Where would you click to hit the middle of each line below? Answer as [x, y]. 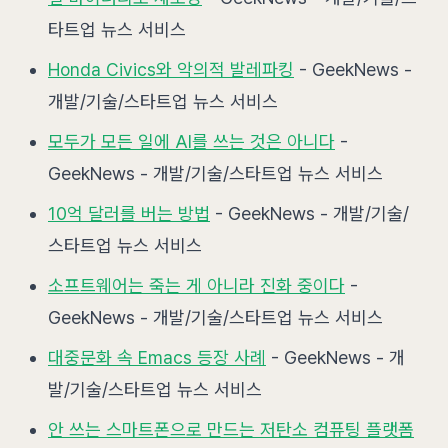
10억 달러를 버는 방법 [129, 213]
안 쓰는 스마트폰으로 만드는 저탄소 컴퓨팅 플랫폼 [231, 429]
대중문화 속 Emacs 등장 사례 [157, 357]
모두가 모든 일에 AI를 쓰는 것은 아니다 [191, 141]
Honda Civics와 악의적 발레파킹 [171, 69]
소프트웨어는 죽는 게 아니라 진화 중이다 [196, 285]
